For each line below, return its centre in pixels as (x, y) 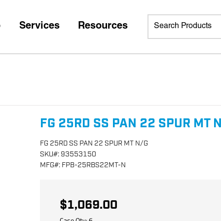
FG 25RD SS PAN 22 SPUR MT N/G (94, 143)
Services (39, 27)
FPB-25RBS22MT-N (94, 165)
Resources (103, 27)
